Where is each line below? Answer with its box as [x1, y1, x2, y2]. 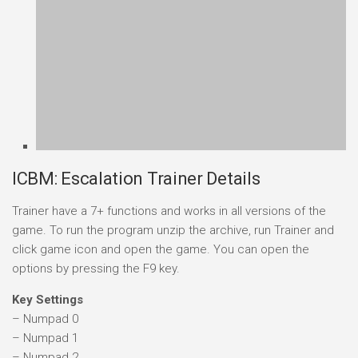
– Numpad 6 [12, 290, 78, 305]
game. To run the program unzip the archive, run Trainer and [12, 86, 334, 101]
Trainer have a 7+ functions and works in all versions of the [12, 67, 326, 82]
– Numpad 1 [12, 194, 78, 209]
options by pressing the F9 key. [12, 125, 180, 140]
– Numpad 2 [12, 213, 78, 229]
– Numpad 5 [12, 271, 78, 286]
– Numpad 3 [12, 233, 78, 248]
